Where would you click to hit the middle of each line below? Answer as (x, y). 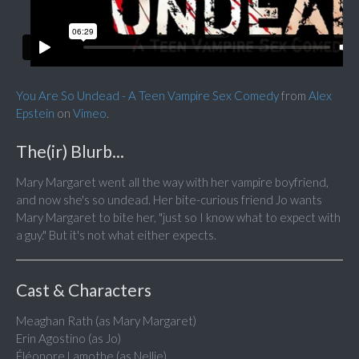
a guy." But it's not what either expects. (116, 235)
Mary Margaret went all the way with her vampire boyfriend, (172, 182)
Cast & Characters (84, 290)
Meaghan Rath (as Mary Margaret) (106, 321)
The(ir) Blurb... (70, 151)
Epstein (35, 113)
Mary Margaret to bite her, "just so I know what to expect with (178, 218)
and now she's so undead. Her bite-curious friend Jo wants (169, 200)
